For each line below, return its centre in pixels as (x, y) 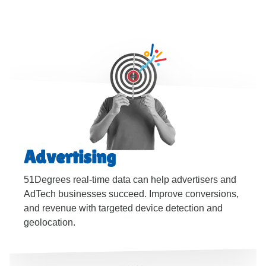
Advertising (70, 157)
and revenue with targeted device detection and (123, 208)
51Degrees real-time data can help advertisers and (130, 180)
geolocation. (50, 222)
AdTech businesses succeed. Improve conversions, (131, 194)
